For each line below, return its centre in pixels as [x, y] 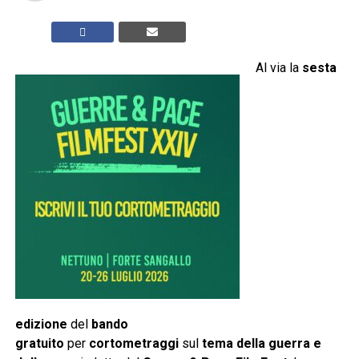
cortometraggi [133, 344]
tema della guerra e [261, 344]
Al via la [278, 68]
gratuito [39, 344]
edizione [41, 325]
